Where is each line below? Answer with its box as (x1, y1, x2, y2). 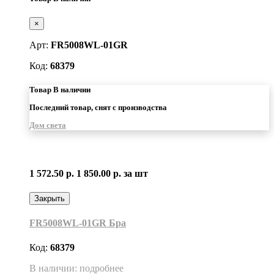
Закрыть (34, 194, 65, 204)
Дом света (29, 120, 66, 130)
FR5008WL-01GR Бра (29, 218, 126, 229)
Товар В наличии (29, 84, 91, 94)
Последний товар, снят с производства (29, 103, 167, 113)
